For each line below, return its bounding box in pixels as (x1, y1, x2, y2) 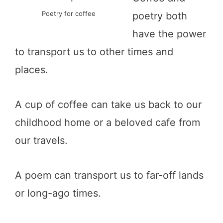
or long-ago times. (15, 187, 101, 199)
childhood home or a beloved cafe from (15, 116, 200, 128)
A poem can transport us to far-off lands (15, 169, 204, 181)
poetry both (132, 9, 187, 22)
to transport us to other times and (15, 45, 173, 58)
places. (15, 63, 48, 76)
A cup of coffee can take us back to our (15, 98, 202, 111)
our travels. (15, 134, 68, 146)
